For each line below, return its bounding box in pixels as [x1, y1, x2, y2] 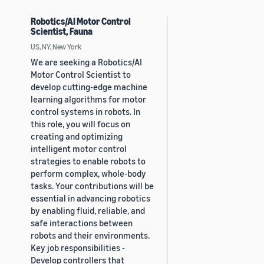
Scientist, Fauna [31, 25, 93, 37]
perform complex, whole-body [31, 167, 146, 179]
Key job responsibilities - [31, 242, 125, 253]
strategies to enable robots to [31, 155, 146, 166]
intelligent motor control [31, 143, 127, 154]
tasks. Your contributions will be [31, 180, 154, 191]
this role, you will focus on [31, 118, 130, 129]
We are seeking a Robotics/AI [31, 56, 142, 67]
